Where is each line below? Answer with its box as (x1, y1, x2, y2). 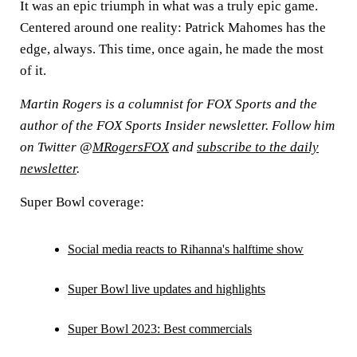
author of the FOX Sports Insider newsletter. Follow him (20, 117, 335, 133)
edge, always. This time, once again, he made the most (20, 41, 324, 57)
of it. (20, 62, 46, 78)
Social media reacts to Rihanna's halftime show (68, 241, 304, 256)
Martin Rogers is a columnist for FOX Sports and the (20, 96, 317, 112)
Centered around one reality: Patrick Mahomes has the (20, 19, 326, 35)
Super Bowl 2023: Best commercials (68, 321, 252, 335)
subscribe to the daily (197, 139, 319, 155)
